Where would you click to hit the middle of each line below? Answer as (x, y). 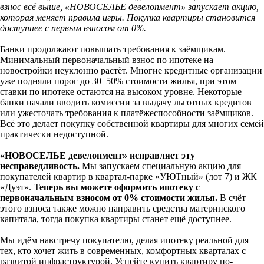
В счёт (232, 198)
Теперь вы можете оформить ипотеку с (117, 187)
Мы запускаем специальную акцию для (160, 166)
